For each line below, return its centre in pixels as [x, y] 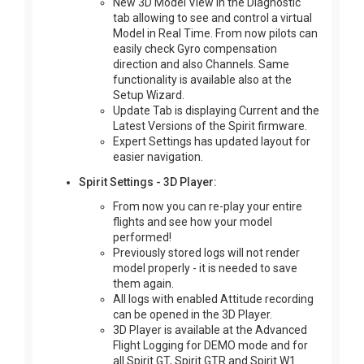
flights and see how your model [193, 222]
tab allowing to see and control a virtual [212, 17]
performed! [142, 238]
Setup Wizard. [149, 95]
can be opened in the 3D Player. [193, 315]
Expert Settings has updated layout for [212, 141]
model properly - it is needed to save [205, 269]
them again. [143, 284]
